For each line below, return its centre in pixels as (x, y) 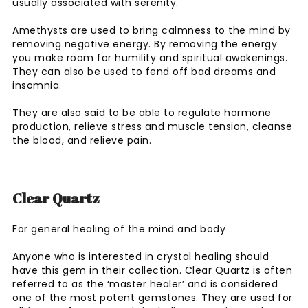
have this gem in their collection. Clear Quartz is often (152, 270)
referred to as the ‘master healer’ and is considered (145, 284)
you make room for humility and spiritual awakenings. (150, 57)
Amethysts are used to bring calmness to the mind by (152, 30)
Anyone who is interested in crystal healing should (141, 256)
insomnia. (38, 85)
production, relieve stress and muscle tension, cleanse (152, 126)
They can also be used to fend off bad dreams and (144, 71)
